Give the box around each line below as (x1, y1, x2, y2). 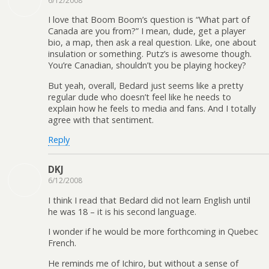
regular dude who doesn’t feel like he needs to (48, 91, 231, 103)
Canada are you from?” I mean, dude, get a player (48, 25, 246, 37)
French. (48, 237, 76, 249)
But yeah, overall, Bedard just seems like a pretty (48, 79, 243, 91)
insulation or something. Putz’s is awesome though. (48, 48, 252, 60)
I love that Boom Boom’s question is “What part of (48, 14, 250, 26)
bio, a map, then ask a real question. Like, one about (48, 37, 256, 49)
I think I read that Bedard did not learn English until (48, 194, 250, 206)
